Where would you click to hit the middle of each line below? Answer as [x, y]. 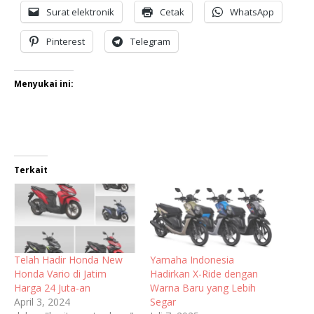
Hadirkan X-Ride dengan [204, 274]
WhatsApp [252, 12]
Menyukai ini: [44, 83]
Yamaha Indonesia [192, 260]
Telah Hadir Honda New [68, 260]
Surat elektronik [80, 12]
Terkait [31, 170]
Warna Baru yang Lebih [203, 288]
